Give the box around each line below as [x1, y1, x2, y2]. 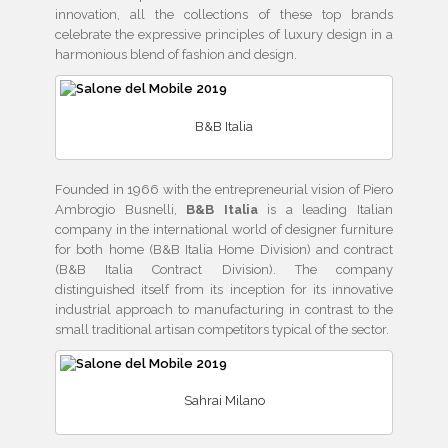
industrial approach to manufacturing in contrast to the [55, 301, 393, 317]
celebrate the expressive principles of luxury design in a [55, 27, 393, 43]
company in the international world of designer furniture [55, 221, 393, 237]
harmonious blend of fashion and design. [55, 47, 297, 63]
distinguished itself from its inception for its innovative [55, 281, 393, 297]
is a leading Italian [257, 201, 394, 217]
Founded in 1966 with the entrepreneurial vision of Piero [55, 181, 393, 197]
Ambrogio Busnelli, [55, 201, 187, 217]
